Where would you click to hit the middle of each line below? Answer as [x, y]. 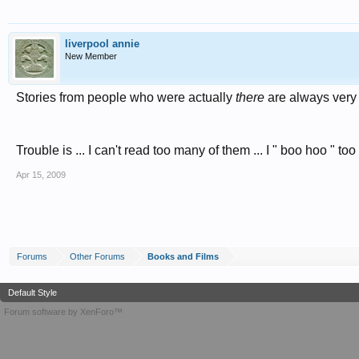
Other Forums [97, 256]
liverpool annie [102, 44]
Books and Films [183, 256]
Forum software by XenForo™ [63, 312]
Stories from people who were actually [126, 97]
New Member [91, 56]
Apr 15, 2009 [41, 175]
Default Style [32, 292]
